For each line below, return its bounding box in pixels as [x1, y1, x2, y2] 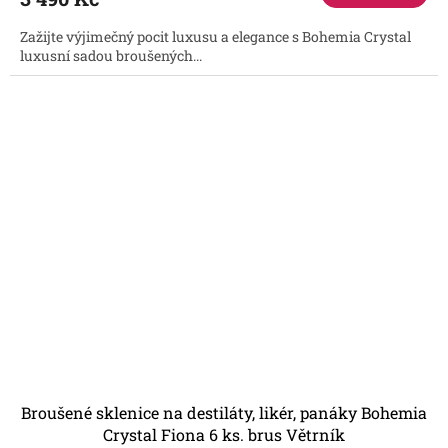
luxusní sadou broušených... [20, 45, 202, 65]
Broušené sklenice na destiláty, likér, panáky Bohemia [21, 402, 427, 424]
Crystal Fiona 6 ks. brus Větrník [103, 424, 345, 446]
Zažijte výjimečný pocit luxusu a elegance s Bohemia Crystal [20, 26, 411, 46]
